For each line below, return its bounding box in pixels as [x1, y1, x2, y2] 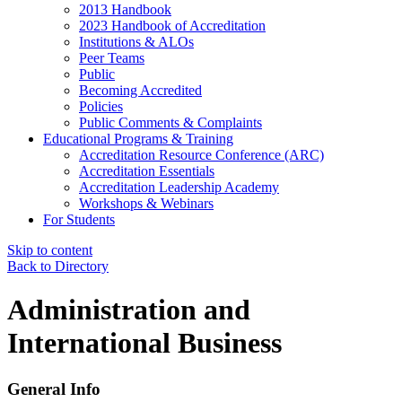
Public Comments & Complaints [79, 114, 262, 130]
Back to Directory [7, 258, 109, 274]
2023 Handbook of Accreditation [79, 17, 266, 33]
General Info [7, 379, 100, 398]
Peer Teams [79, 49, 144, 66]
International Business [7, 327, 282, 360]
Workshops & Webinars [79, 195, 214, 211]
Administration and [7, 293, 250, 327]
